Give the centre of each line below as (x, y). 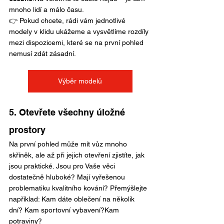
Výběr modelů (80, 81)
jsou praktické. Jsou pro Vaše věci (63, 166)
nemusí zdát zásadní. (42, 54)
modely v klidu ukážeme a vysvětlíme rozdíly (80, 32)
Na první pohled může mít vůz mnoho (69, 144)
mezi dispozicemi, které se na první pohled (77, 43)
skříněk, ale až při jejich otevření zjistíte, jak (78, 155)
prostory (27, 130)
